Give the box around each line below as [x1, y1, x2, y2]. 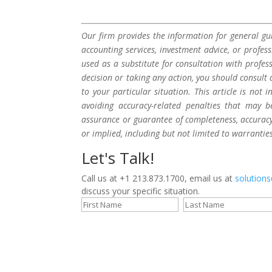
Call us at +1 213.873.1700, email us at [81, 172, 236, 184]
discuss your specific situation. [81, 185, 200, 197]
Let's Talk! [81, 146, 155, 169]
